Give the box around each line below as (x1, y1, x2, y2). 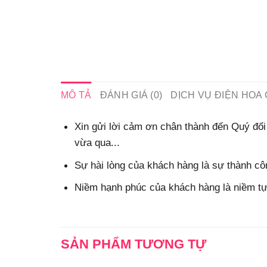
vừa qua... (74, 136, 120, 149)
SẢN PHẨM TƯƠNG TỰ (61, 236, 206, 252)
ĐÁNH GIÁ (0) (100, 89, 163, 100)
